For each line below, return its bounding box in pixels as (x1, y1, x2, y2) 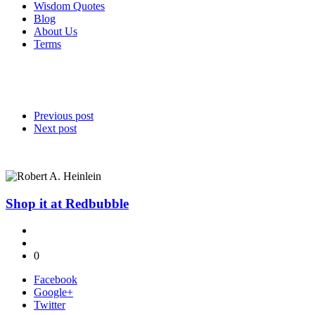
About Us (34, 25, 77, 37)
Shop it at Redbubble (6, 195, 129, 211)
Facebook (34, 274, 77, 286)
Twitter (34, 299, 65, 311)
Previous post (34, 109, 94, 122)
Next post (34, 122, 77, 134)
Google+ (34, 286, 73, 299)
